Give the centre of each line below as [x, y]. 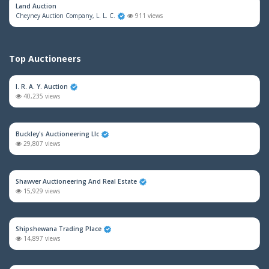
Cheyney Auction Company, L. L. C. [65, 16]
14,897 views [41, 238]
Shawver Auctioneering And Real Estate [76, 181]
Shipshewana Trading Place [59, 229]
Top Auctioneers [45, 59]
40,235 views [41, 96]
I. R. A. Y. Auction [42, 86]
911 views [148, 16]
